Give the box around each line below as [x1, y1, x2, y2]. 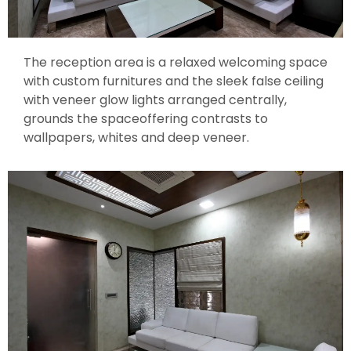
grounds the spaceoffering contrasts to [24, 109, 268, 128]
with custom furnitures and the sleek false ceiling [24, 71, 324, 90]
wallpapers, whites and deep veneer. [24, 128, 249, 147]
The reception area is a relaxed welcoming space [24, 52, 327, 71]
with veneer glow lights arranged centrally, [24, 90, 287, 109]
